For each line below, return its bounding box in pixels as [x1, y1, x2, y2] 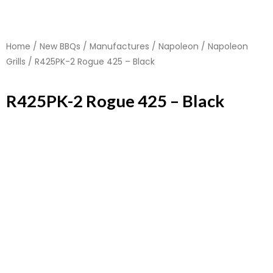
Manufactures [90, 40, 149, 52]
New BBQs [40, 40, 80, 52]
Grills [6, 55, 26, 68]
